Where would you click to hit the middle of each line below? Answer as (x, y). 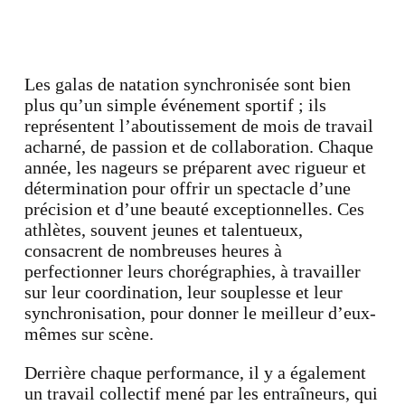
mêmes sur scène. (89, 334)
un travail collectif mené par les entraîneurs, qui (201, 393)
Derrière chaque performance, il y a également (195, 372)
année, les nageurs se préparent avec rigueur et (195, 167)
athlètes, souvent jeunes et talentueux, (163, 230)
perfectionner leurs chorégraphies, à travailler (192, 271)
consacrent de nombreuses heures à (153, 250)
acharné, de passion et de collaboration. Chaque (198, 146)
